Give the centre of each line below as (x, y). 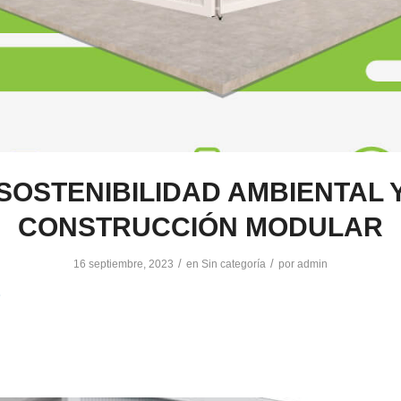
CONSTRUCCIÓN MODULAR (200, 227)
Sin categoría (234, 264)
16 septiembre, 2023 (124, 264)
